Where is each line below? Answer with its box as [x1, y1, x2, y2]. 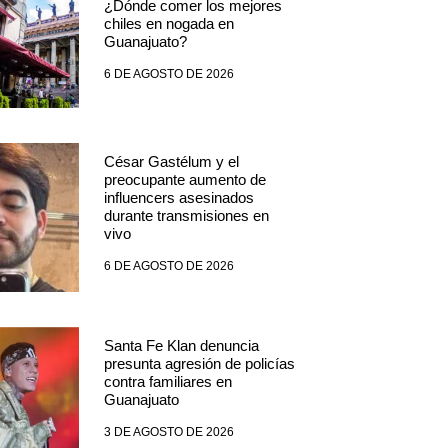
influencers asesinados [103, 189, 254, 207]
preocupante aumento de [103, 171, 266, 189]
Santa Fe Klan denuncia [103, 337, 259, 355]
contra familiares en [103, 373, 232, 391]
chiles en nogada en [103, 15, 234, 33]
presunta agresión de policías [103, 355, 295, 373]
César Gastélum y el [103, 153, 239, 171]
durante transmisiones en [103, 207, 269, 225]
